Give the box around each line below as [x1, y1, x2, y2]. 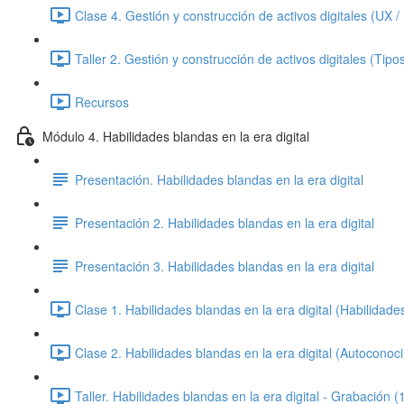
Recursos [75, 92, 129, 111]
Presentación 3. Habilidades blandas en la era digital [75, 256, 374, 275]
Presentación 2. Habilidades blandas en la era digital [75, 213, 374, 232]
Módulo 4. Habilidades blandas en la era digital [42, 126, 309, 145]
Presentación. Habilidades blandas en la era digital [75, 170, 363, 188]
